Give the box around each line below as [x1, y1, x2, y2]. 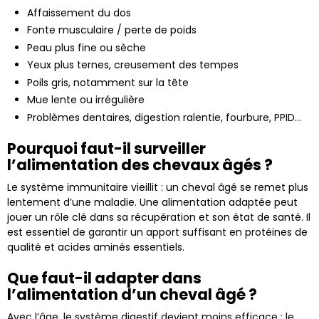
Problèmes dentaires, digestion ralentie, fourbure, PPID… [27, 110, 301, 125]
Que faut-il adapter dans [7, 267, 202, 288]
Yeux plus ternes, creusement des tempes [27, 58, 239, 73]
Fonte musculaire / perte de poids [27, 23, 197, 38]
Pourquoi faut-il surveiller [7, 137, 206, 159]
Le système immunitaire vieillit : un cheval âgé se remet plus [7, 179, 308, 194]
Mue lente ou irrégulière [27, 93, 145, 108]
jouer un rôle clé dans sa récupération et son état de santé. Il [7, 209, 310, 224]
